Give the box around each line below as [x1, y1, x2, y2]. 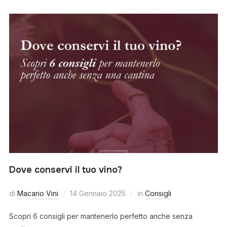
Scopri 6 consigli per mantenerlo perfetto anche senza [9, 211, 193, 220]
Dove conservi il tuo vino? [9, 164, 122, 175]
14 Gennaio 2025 [69, 188, 126, 198]
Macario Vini [17, 188, 58, 198]
